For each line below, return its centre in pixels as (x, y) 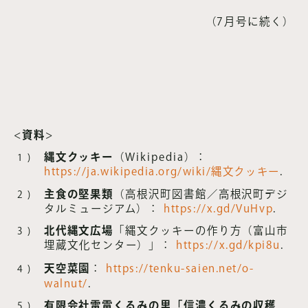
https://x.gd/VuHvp (219, 208)
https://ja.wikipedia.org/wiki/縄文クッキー (162, 171)
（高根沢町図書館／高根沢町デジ (201, 194)
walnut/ (66, 283)
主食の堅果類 (79, 194)
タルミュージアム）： (104, 208)
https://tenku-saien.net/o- (180, 268)
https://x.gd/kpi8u (229, 245)
